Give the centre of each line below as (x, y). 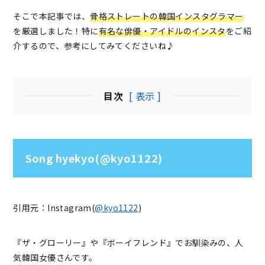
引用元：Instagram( (54, 208)
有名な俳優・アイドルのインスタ (162, 30)
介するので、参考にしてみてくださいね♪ (94, 45)
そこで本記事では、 (52, 16)
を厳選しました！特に (56, 30)
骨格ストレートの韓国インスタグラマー (167, 16)
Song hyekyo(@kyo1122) (94, 158)
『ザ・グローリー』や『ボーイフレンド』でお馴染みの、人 (128, 243)
